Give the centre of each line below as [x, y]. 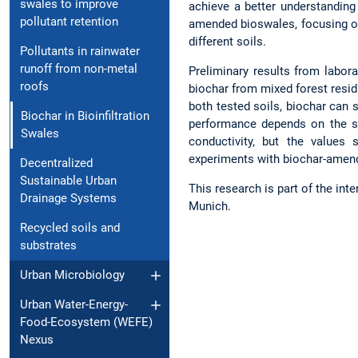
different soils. [227, 41]
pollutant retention [69, 22]
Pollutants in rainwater [80, 52]
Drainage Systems [68, 199]
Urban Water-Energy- [74, 305]
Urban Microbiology [72, 275]
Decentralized [56, 163]
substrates [48, 246]
